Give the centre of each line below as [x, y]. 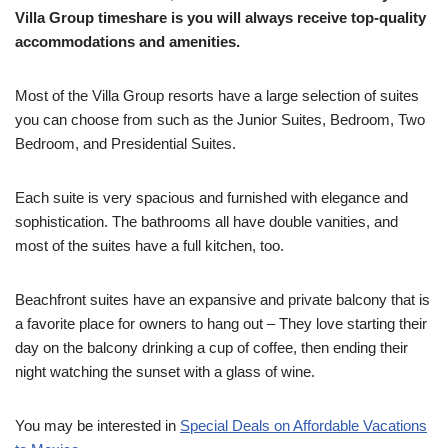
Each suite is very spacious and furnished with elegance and [211, 197]
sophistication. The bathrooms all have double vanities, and [206, 221]
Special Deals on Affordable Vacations [303, 425]
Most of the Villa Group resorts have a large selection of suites [217, 95]
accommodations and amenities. [127, 41]
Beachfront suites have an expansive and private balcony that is [222, 299]
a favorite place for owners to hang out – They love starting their [221, 323]
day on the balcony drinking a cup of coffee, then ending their [211, 347]
